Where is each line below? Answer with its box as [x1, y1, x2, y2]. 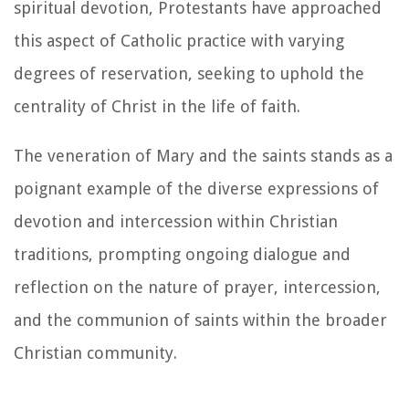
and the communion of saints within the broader [14, 309, 387, 330]
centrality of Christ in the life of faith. [14, 96, 300, 116]
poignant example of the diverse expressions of [14, 178, 379, 198]
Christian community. [14, 342, 177, 362]
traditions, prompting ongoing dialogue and [14, 244, 351, 264]
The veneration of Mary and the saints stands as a [14, 145, 393, 165]
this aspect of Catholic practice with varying [14, 30, 344, 50]
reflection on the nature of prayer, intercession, [14, 277, 381, 297]
